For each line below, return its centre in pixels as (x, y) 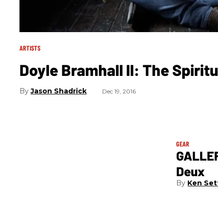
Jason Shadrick (59, 91)
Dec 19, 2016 (119, 91)
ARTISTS (30, 48)
